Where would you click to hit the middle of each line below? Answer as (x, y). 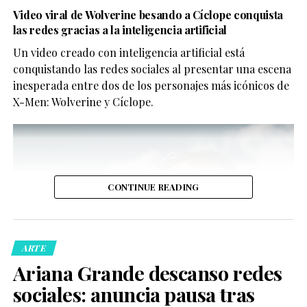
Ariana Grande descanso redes (147, 272)
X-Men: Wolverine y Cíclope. (83, 101)
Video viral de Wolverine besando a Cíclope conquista (148, 14)
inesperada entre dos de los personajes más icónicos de (151, 85)
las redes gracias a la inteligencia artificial (120, 29)
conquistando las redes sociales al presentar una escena (152, 69)
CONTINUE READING (153, 186)
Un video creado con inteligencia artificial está (128, 52)
